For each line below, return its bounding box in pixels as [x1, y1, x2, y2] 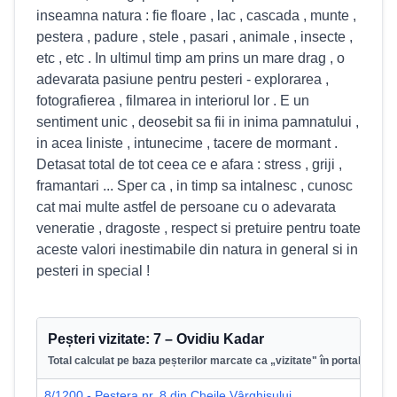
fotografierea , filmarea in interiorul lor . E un [36, 93, 309, 108]
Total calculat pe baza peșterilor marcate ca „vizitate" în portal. [48, 354, 363, 367]
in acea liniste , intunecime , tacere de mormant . [36, 136, 338, 151]
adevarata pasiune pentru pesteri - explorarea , [36, 72, 329, 87]
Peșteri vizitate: [48, 331, 153, 346]
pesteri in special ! [36, 263, 150, 278]
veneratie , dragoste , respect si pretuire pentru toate [36, 221, 361, 236]
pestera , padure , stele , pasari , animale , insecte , [36, 29, 353, 44]
